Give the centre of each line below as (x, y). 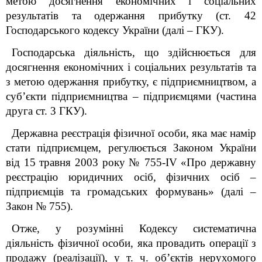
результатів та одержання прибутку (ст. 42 (131, 15)
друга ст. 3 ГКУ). (46, 111)
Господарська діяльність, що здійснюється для (134, 52)
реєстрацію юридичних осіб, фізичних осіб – (131, 177)
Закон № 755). (39, 206)
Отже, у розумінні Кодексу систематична (134, 228)
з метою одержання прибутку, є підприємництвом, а (131, 82)
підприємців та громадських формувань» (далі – (131, 192)
